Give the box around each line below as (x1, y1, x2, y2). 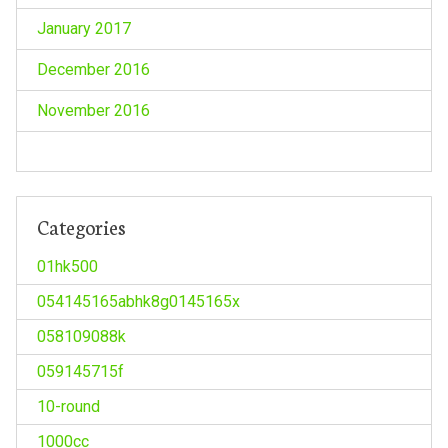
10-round (36, 396, 100, 416)
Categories (36, 211, 126, 240)
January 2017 (36, 18, 131, 38)
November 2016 (36, 100, 150, 120)
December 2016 (36, 59, 150, 79)
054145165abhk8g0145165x (36, 291, 240, 311)
